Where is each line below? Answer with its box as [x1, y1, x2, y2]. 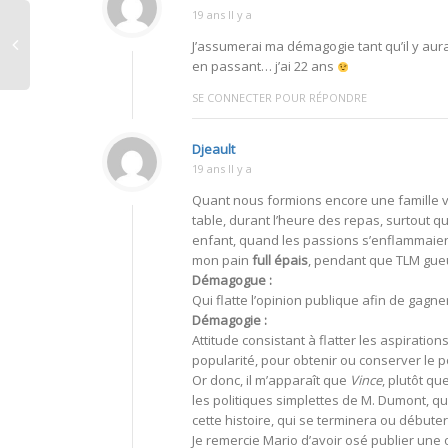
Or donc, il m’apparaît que [192, 371, 350, 390]
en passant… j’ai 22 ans [192, 57, 337, 76]
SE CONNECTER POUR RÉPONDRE [192, 90, 367, 106]
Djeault [192, 140, 235, 159]
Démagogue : [192, 271, 272, 290]
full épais [252, 251, 308, 270]
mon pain [192, 251, 252, 270]
